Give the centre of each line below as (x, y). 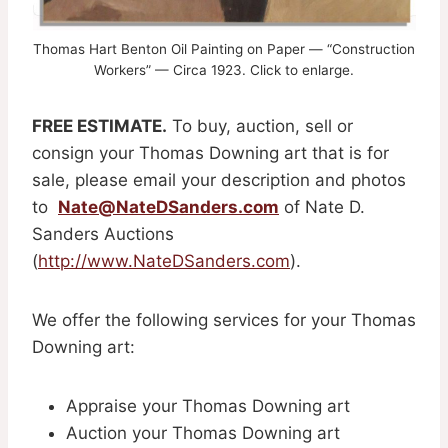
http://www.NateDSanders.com (164, 260)
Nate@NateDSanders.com (168, 206)
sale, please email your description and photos (219, 179)
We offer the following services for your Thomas (224, 319)
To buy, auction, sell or (260, 125)
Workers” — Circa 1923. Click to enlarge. (224, 69)
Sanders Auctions (103, 233)
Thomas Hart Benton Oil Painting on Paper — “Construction (224, 48)
